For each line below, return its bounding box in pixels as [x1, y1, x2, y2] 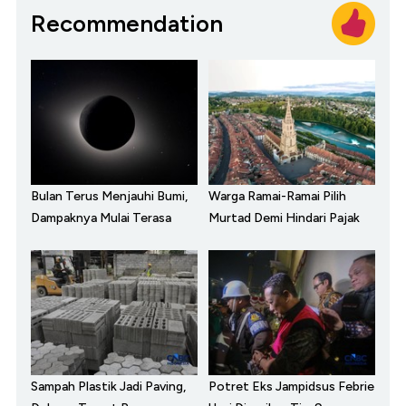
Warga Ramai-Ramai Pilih [208, 188, 346, 205]
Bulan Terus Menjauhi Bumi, [31, 188, 188, 205]
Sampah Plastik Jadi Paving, [31, 379, 186, 395]
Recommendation [31, 8, 223, 38]
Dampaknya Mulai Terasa [31, 210, 171, 227]
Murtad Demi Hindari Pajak [208, 210, 360, 227]
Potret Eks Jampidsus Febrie [208, 379, 374, 395]
